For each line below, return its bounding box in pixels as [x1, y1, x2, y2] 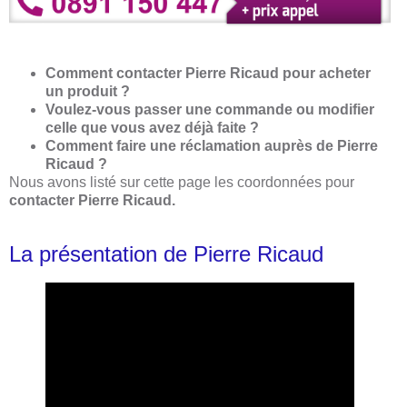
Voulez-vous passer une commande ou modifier [45, 102, 374, 118]
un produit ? [45, 84, 130, 100]
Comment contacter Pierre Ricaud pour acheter [45, 65, 371, 82]
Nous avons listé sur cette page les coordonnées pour [9, 174, 354, 191]
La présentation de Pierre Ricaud [9, 241, 323, 266]
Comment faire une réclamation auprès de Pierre [45, 138, 378, 154]
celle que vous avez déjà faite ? [45, 120, 259, 136]
